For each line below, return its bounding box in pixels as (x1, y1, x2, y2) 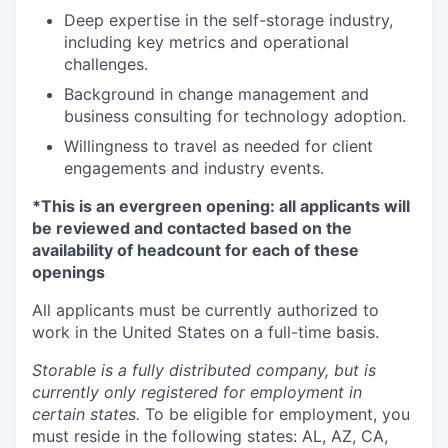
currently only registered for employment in (32, 382, 362, 403)
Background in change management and (64, 84, 369, 105)
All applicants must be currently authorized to (32, 300, 379, 321)
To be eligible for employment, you (145, 404, 410, 425)
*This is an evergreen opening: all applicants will (32, 196, 410, 217)
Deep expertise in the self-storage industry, (64, 10, 393, 31)
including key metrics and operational (64, 32, 349, 53)
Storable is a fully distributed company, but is (32, 360, 376, 381)
